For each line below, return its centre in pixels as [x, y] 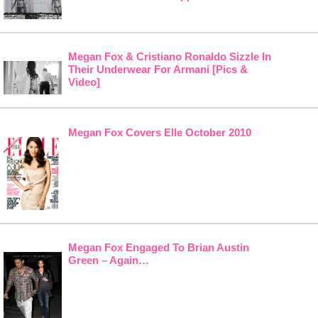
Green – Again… [108, 261]
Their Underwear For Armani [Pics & [158, 70]
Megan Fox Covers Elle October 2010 [159, 133]
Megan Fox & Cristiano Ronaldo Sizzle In [169, 57]
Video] [84, 82]
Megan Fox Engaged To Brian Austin [158, 248]
